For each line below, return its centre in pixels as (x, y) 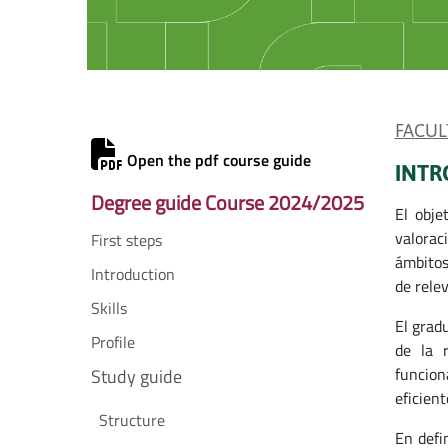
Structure (132, 420)
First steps (126, 240)
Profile (113, 342)
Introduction (133, 274)
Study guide (136, 376)
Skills (109, 308)
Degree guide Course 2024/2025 (227, 202)
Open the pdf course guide (217, 160)
